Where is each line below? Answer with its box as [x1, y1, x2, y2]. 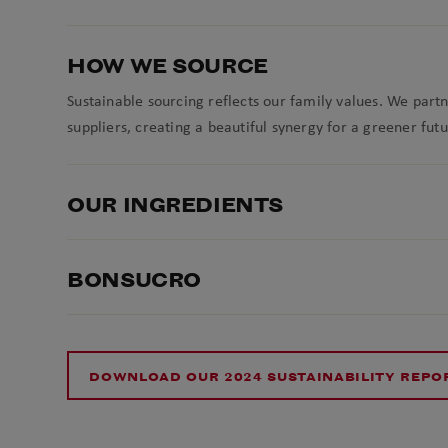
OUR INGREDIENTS [67, 193, 283, 217]
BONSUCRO [67, 268, 201, 292]
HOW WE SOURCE [67, 54, 268, 78]
